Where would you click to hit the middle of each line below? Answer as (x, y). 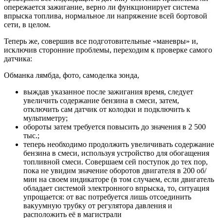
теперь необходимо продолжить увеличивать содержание (119, 145)
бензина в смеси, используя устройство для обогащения (116, 153)
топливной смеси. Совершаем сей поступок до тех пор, (116, 162)
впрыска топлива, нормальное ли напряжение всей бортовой (106, 16)
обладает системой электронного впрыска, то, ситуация (116, 188)
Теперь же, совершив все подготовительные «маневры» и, (101, 41)
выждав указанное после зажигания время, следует (108, 92)
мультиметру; (45, 118)
